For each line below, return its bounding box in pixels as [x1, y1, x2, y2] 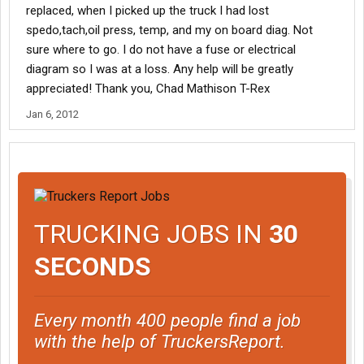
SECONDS [34, 250, 151, 282]
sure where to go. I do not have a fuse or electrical [26, 42, 296, 57]
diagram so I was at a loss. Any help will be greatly [26, 62, 293, 76]
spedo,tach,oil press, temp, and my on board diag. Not [26, 23, 313, 37]
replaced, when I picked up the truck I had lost [26, 3, 269, 18]
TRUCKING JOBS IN [34, 218, 269, 249]
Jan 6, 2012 [26, 108, 79, 120]
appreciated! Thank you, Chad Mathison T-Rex [26, 81, 270, 96]
